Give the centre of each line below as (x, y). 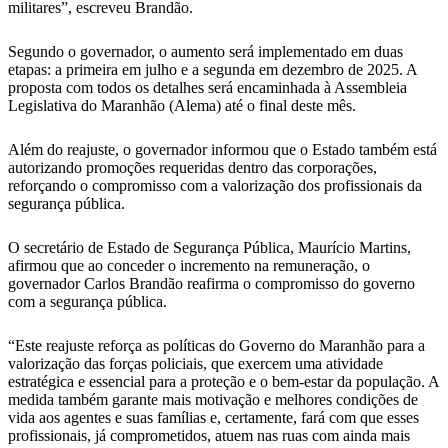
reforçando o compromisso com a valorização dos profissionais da (215, 185)
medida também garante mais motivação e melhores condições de (213, 399)
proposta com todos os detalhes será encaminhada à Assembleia (207, 87)
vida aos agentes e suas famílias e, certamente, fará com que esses (213, 417)
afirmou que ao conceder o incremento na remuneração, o (189, 265)
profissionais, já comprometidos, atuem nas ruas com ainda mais (209, 435)
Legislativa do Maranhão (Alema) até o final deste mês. (182, 105)
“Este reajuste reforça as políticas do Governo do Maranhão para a (216, 345)
